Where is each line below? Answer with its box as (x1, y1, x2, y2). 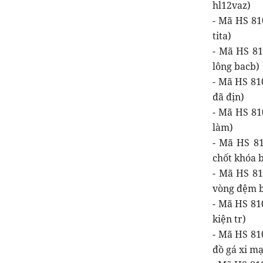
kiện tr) (213, 212, 246, 225)
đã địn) (213, 90, 244, 103)
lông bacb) (213, 59, 259, 73)
